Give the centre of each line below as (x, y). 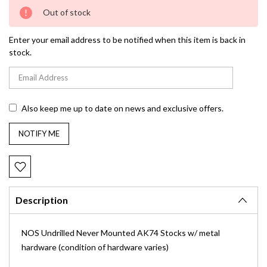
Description (42, 200)
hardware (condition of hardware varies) (95, 247)
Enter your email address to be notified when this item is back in (127, 39)
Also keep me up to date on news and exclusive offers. (122, 108)
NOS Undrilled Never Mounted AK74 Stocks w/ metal (121, 232)
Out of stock (67, 12)
